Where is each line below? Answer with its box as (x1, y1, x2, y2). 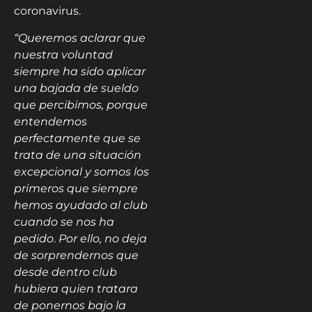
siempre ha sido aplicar (14, 64, 146, 78)
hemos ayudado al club (14, 198, 148, 212)
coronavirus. (14, 4, 81, 18)
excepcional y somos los (14, 164, 149, 178)
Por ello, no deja (58, 231, 147, 245)
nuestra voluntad (14, 47, 113, 61)
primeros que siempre (14, 181, 138, 195)
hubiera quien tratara (14, 281, 138, 295)
